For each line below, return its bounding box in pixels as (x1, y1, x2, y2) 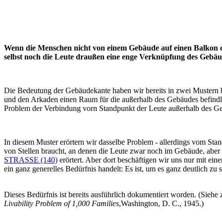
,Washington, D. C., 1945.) (119, 199, 204, 208)
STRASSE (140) (4, 156, 57, 165)
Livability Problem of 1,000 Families (4, 199, 119, 208)
